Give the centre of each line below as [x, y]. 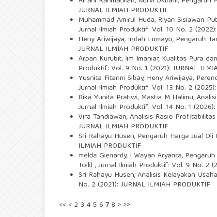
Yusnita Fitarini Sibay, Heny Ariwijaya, [137, 78]
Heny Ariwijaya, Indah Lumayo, [127, 39]
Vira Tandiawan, [104, 117]
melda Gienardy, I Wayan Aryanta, [132, 156]
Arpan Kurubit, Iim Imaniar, [120, 59]
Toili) [87, 165]
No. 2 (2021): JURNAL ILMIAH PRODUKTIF [144, 185]
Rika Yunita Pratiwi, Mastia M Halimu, [138, 98]
